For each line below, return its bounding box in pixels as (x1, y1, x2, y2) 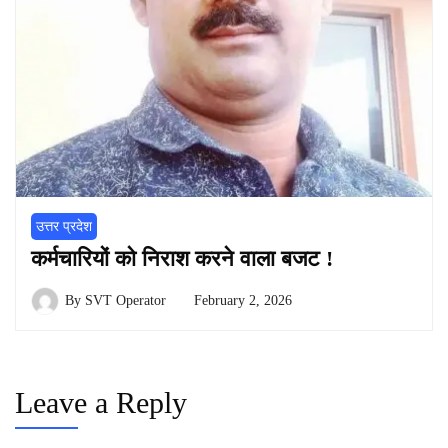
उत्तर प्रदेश (36, 218, 92, 234)
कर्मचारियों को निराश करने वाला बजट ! (31, 245, 333, 271)
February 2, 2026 (194, 292, 292, 308)
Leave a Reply (15, 385, 187, 419)
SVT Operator (85, 292, 166, 308)
